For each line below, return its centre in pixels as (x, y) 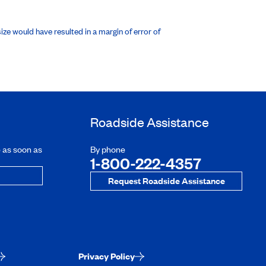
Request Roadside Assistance (166, 180)
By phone (108, 149)
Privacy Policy (107, 256)
